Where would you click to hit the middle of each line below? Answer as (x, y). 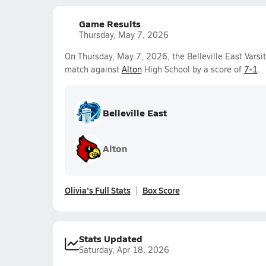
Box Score (161, 190)
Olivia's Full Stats (97, 190)
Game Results (110, 23)
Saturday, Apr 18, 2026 (124, 250)
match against (93, 69)
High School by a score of (193, 69)
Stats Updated (110, 238)
